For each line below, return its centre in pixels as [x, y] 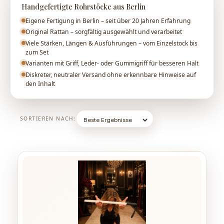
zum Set [37, 52]
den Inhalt [40, 83]
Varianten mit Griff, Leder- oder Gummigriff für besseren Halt [112, 63]
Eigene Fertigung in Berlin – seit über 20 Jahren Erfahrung [108, 20]
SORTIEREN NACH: [48, 119]
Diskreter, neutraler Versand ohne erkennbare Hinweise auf [110, 74]
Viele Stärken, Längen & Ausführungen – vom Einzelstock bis [111, 43]
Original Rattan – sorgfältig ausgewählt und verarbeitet [103, 32]
